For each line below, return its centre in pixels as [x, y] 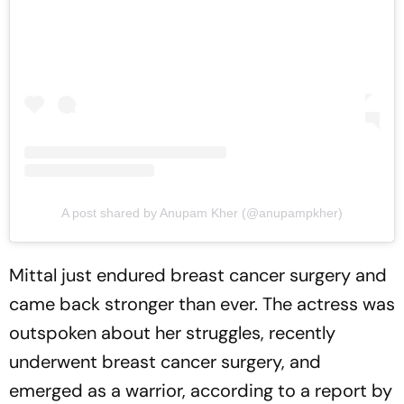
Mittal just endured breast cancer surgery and [198, 275]
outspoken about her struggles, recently [172, 333]
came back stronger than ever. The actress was [202, 304]
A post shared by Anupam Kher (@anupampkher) [202, 213]
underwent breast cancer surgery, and [165, 362]
